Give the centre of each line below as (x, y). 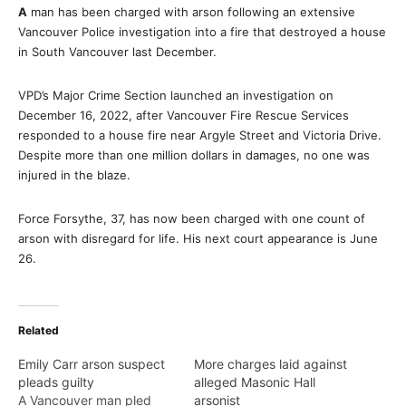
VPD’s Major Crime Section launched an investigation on (176, 95)
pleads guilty (56, 382)
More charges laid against (271, 364)
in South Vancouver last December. (117, 52)
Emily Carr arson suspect (92, 364)
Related (39, 330)
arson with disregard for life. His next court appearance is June (198, 238)
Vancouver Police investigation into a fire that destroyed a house (202, 32)
